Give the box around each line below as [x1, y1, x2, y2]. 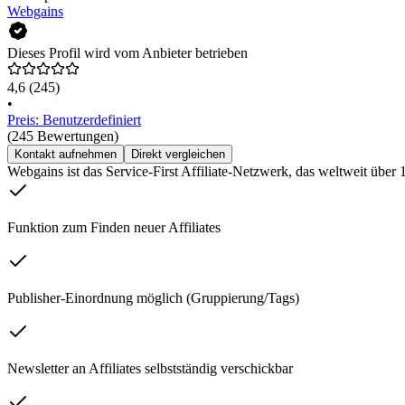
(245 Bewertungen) [7, 128, 118, 145]
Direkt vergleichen [131, 147, 225, 162]
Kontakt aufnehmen [14, 147, 117, 162]
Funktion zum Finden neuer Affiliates [7, 220, 221, 236]
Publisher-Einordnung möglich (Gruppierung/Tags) [7, 290, 299, 306]
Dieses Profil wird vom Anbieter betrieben [7, 45, 248, 61]
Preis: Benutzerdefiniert [7, 112, 141, 128]
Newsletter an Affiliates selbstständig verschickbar [7, 361, 293, 377]
